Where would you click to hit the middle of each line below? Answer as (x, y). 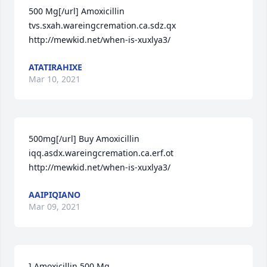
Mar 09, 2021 (55, 207)
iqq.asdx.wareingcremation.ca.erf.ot (101, 153)
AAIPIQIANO (55, 195)
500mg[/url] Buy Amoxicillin (84, 139)
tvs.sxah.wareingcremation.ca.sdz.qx (102, 25)
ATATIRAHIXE (55, 67)
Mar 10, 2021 (55, 79)
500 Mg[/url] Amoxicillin (77, 11)
